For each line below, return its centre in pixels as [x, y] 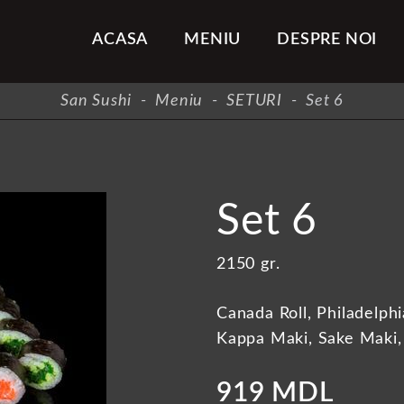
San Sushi [96, 101]
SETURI [254, 101]
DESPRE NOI [327, 40]
